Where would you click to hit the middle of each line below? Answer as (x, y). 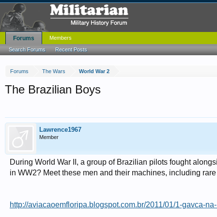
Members (61, 38)
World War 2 (94, 71)
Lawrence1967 (60, 130)
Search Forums (27, 49)
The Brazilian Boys (53, 89)
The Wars (54, 71)
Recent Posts (71, 49)
